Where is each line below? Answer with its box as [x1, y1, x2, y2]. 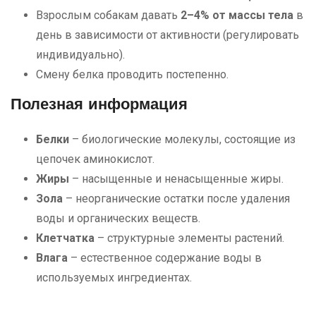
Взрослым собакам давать [36, 8, 181, 22]
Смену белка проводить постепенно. [36, 67, 229, 81]
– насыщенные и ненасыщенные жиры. [69, 171, 284, 186]
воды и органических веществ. [36, 211, 200, 225]
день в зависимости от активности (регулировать [36, 28, 299, 42]
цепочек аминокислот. [36, 152, 154, 166]
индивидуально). [36, 47, 125, 61]
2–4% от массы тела [181, 8, 293, 22]
